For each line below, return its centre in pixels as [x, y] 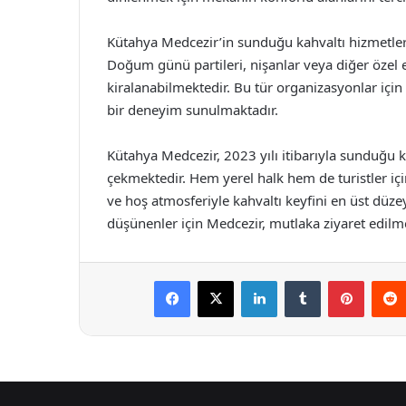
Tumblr [339, 280]
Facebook [217, 280]
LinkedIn [300, 280]
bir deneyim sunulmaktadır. [193, 109]
